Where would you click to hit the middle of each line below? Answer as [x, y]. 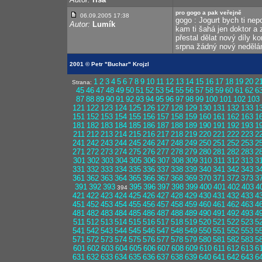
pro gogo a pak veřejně [208, 13]
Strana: [83, 82]
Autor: [80, 24]
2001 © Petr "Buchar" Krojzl [109, 64]
